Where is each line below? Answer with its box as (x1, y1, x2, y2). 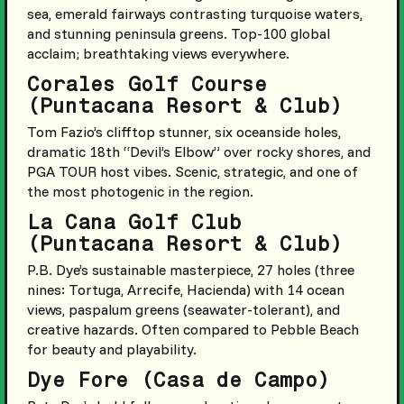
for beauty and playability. (26, 339, 197, 358)
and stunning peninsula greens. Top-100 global (26, 23, 330, 42)
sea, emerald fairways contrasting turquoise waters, (26, 4, 363, 23)
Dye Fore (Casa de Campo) (26, 367, 330, 392)
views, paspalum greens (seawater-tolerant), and (26, 299, 340, 318)
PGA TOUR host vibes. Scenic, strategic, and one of (26, 161, 358, 180)
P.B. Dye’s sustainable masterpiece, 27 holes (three (26, 260, 354, 279)
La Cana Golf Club (26, 209, 242, 234)
